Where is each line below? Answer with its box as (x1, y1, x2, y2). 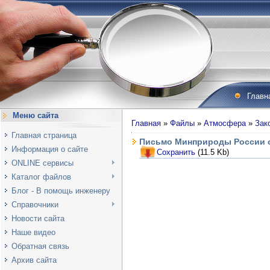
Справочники (11, 200, 58, 209)
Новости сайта (11, 214, 64, 223)
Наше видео (11, 228, 55, 237)
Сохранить (157, 148, 195, 157)
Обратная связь (11, 242, 69, 251)
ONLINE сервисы (11, 159, 74, 168)
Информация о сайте (11, 145, 88, 154)
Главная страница (11, 131, 77, 140)
